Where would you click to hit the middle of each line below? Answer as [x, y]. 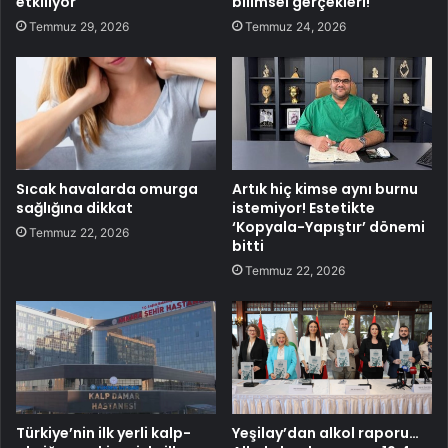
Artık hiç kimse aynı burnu [325, 188]
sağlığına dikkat [74, 207]
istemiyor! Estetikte [303, 207]
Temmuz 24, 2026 [295, 27]
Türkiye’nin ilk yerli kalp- [103, 432]
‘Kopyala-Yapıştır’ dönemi [328, 226]
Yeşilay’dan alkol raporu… [325, 432]
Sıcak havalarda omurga [107, 188]
